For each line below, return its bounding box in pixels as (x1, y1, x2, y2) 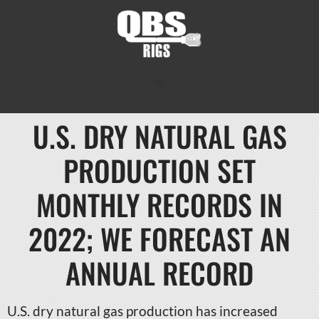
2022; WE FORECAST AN (28, 217, 291, 260)
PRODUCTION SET (63, 149, 256, 192)
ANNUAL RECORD (66, 251, 253, 294)
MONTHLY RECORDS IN (36, 183, 283, 226)
